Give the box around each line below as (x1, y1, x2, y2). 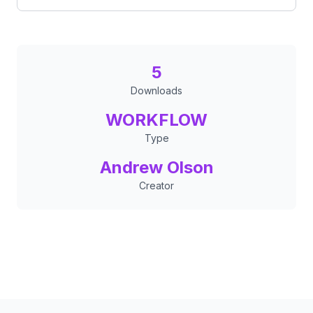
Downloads (131, 85, 182, 96)
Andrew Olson (99, 157, 214, 177)
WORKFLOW (105, 110, 208, 130)
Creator (139, 180, 174, 191)
